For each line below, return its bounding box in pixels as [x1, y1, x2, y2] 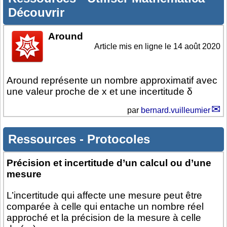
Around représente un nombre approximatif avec [7, 75, 217, 86]
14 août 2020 [173, 42, 220, 51]
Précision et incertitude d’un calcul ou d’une [7, 158, 211, 169]
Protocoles [87, 132, 150, 146]
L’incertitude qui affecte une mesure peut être [7, 190, 202, 201]
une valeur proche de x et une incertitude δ [7, 86, 193, 97]
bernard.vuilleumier [141, 106, 210, 115]
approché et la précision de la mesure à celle [7, 212, 201, 223]
